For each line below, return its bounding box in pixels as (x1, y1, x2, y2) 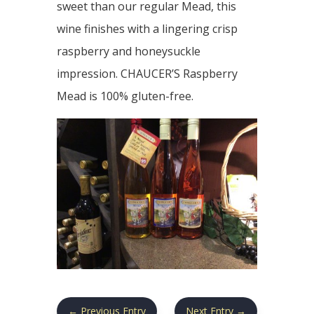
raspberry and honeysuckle (56, 43, 200, 59)
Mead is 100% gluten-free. (56, 88, 193, 104)
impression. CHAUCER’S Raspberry (56, 66, 238, 81)
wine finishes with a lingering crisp (56, 21, 238, 36)
